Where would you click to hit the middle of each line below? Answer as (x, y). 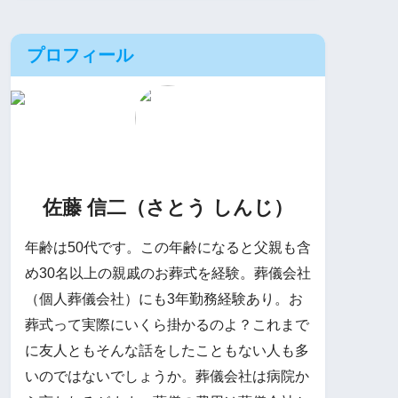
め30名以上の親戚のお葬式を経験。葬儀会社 (168, 273)
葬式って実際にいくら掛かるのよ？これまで (167, 324)
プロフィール (80, 56)
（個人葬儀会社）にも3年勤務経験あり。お (164, 298)
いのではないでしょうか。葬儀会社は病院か (167, 376)
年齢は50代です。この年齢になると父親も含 (168, 247)
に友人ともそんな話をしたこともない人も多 (167, 350)
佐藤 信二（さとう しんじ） (168, 207)
